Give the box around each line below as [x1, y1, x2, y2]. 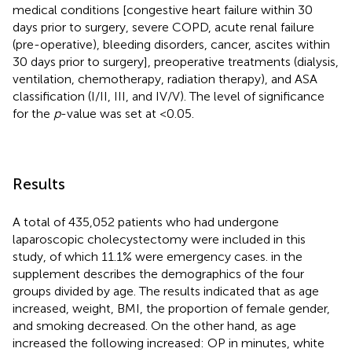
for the [13, 105, 53, 121]
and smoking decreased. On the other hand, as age [13, 317, 296, 333]
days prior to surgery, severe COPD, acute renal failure [13, 19, 314, 35]
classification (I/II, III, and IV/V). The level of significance [13, 88, 324, 104]
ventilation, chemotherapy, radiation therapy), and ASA [13, 71, 317, 86]
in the [271, 248, 302, 264]
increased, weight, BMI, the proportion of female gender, [13, 300, 330, 316]
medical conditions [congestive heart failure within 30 [13, 2, 313, 17]
